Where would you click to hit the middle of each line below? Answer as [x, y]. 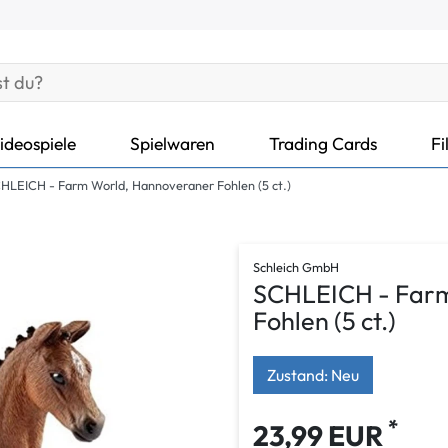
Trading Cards [323, 143]
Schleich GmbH [296, 267]
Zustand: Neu [313, 374]
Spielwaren [172, 143]
